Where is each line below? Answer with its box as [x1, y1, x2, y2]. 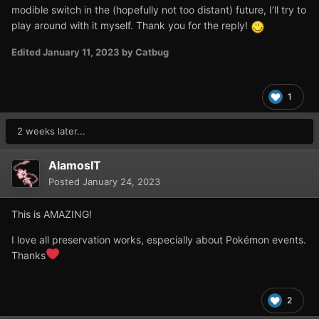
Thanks [11, 249, 46, 261]
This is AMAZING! [11, 207, 92, 220]
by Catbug [120, 46, 169, 58]
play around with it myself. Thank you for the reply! [11, 19, 251, 32]
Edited [11, 46, 43, 58]
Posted [48, 175, 83, 187]
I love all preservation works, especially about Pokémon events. [11, 233, 306, 246]
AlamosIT [48, 157, 101, 172]
